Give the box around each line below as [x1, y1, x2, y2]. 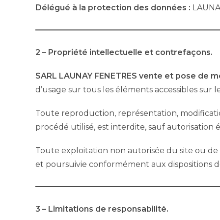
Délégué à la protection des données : [35, 2, 192, 12]
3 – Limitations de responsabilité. [35, 204, 168, 214]
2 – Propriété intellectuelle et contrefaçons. [35, 47, 213, 57]
